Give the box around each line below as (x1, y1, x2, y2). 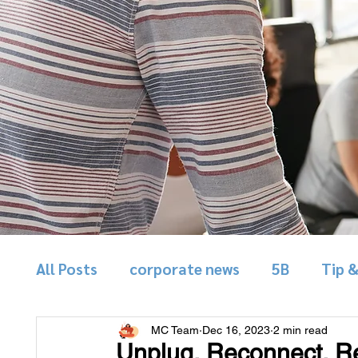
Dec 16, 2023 (202, 323, 270, 336)
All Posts (36, 258, 97, 278)
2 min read (273, 323, 328, 336)
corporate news (129, 258, 240, 278)
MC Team (151, 323, 199, 336)
